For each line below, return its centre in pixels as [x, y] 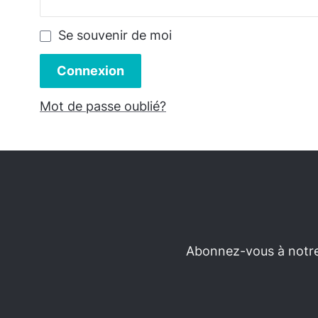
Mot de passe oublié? [103, 106]
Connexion [91, 71]
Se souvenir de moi [115, 35]
